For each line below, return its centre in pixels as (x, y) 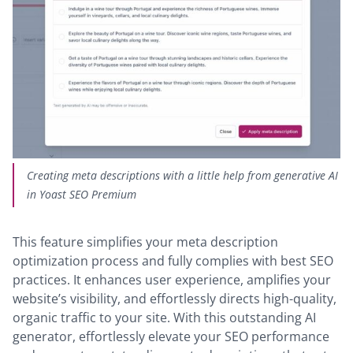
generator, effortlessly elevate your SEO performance (171, 336)
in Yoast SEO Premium (82, 194)
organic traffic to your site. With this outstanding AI (164, 317)
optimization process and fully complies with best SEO (173, 260)
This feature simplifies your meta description (145, 242)
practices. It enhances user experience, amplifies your (172, 279)
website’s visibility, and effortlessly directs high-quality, (175, 298)
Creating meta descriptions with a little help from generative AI (182, 175)
